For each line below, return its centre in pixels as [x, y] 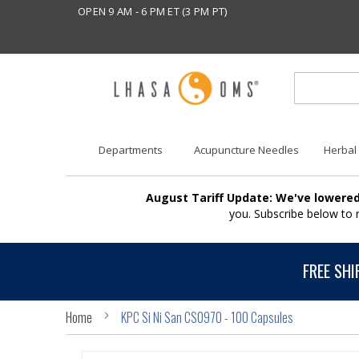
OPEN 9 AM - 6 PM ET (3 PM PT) [153, 11]
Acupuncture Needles [247, 150]
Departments [130, 150]
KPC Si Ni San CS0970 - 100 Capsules [207, 317]
